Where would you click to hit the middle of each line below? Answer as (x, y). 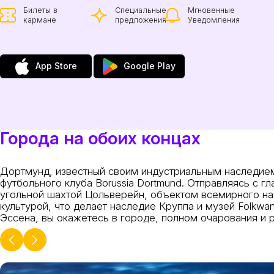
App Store (57, 66)
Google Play (150, 66)
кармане (40, 20)
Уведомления (214, 20)
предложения (140, 20)
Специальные (140, 10)
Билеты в (41, 10)
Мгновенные (212, 10)
